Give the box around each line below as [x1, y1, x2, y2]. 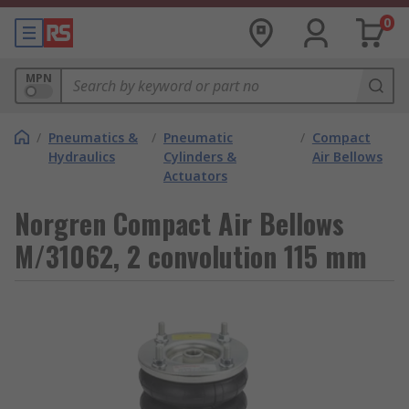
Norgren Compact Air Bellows [15, 203, 344, 244]
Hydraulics [48, 148, 115, 165]
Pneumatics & [48, 129, 138, 146]
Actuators [163, 167, 227, 184]
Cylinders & [163, 148, 236, 165]
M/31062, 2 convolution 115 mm [15, 236, 367, 277]
